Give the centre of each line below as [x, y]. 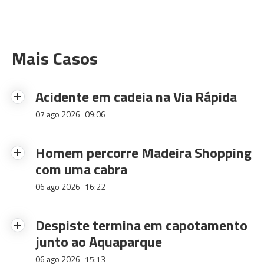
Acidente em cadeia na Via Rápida [136, 97]
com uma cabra [81, 169]
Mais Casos [55, 58]
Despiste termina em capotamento [141, 225]
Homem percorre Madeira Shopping [143, 153]
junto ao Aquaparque [99, 242]
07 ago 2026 [59, 114]
